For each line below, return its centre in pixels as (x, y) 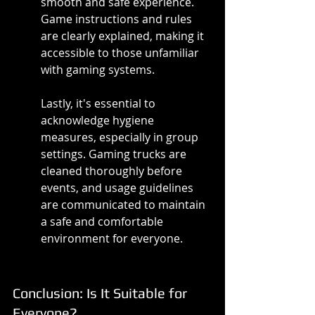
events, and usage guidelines (118, 188)
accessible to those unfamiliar (121, 53)
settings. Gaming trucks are (115, 154)
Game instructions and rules (118, 19)
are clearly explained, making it (124, 36)
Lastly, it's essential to (99, 104)
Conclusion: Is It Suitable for (102, 293)
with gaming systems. (98, 70)
